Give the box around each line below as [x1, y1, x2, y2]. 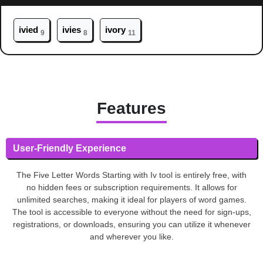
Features [97, 99, 166, 117]
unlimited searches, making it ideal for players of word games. [16, 194, 247, 204]
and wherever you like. [89, 231, 174, 241]
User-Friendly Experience [13, 143, 126, 153]
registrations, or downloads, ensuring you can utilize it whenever [12, 219, 251, 229]
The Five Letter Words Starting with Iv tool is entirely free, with [16, 170, 247, 180]
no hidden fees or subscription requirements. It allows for [26, 182, 237, 192]
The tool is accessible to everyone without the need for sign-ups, [12, 207, 251, 217]
